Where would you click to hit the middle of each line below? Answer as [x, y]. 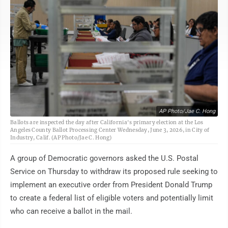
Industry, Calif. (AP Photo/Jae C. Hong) [61, 138]
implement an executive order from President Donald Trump [111, 185]
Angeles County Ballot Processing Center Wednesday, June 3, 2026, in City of [110, 130]
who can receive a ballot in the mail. [71, 211]
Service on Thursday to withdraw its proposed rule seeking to [114, 172]
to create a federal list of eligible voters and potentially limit [112, 198]
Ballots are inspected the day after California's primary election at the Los [107, 123]
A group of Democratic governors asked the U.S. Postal [104, 159]
